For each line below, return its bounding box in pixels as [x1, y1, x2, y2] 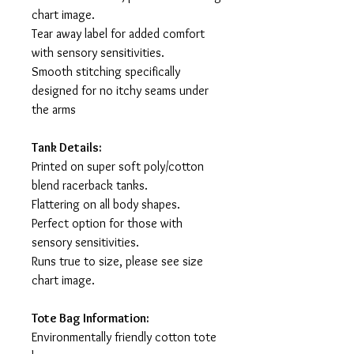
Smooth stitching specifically [32, 64, 180, 80]
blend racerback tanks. [32, 178, 148, 194]
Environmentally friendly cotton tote [32, 330, 217, 345]
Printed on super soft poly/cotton [32, 159, 204, 175]
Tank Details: [32, 140, 102, 156]
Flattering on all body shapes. [32, 197, 183, 213]
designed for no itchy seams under [32, 83, 209, 99]
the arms [32, 102, 76, 118]
